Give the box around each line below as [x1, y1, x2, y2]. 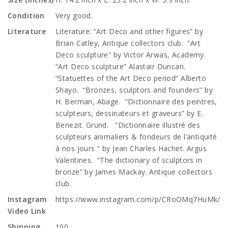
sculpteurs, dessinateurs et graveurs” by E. [55, 108, 204, 118]
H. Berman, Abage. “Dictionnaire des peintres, [55, 97, 217, 106]
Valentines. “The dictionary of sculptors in [55, 155, 203, 165]
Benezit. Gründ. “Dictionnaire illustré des [55, 120, 201, 130]
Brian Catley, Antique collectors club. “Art [55, 38, 201, 48]
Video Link [8, 206, 46, 216]
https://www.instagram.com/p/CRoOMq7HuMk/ [55, 194, 220, 204]
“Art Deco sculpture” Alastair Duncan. [55, 62, 192, 71]
